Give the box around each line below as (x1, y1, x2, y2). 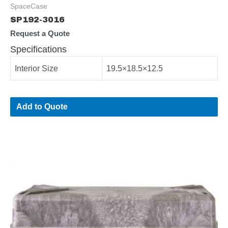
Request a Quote (10, 29, 70, 38)
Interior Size (15, 64, 58, 73)
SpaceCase (10, 2, 47, 10)
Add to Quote (16, 102, 68, 111)
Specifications (10, 44, 67, 55)
